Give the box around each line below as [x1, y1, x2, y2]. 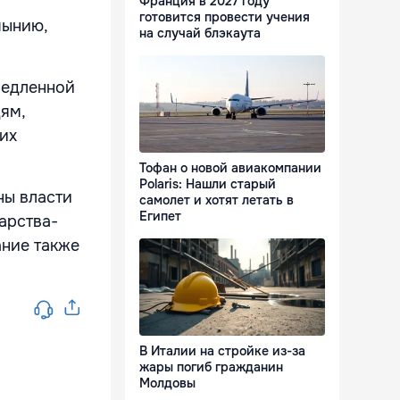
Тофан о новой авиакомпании [139, 160, 321, 177]
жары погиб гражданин [139, 359, 283, 376]
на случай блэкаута [139, 25, 261, 42]
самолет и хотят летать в [139, 192, 294, 209]
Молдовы [139, 375, 196, 392]
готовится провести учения [139, 9, 310, 26]
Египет [139, 208, 181, 225]
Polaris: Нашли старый [139, 176, 276, 193]
